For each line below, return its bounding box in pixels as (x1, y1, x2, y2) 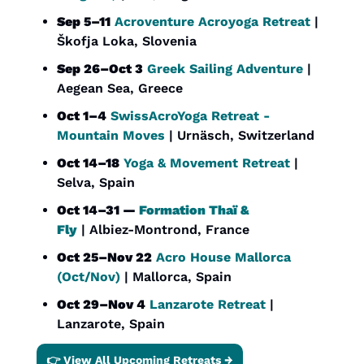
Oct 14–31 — (57, 202, 139, 219)
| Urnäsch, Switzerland (165, 128, 314, 144)
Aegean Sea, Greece (57, 80, 183, 97)
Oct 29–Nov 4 (57, 297, 145, 313)
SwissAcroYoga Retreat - (110, 108, 270, 124)
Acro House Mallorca (156, 249, 291, 266)
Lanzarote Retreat (149, 297, 266, 313)
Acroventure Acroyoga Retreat (115, 14, 310, 30)
